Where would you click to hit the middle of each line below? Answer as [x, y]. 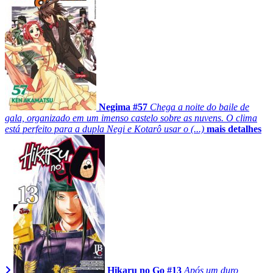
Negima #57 [123, 107]
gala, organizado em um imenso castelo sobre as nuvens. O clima [131, 118]
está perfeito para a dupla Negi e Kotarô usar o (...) [105, 129]
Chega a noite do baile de [200, 107]
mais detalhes [234, 129]
